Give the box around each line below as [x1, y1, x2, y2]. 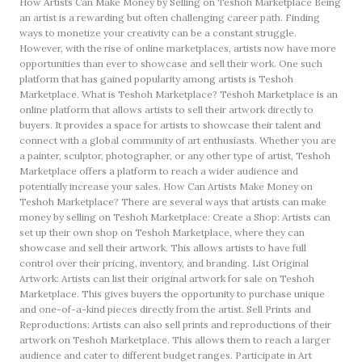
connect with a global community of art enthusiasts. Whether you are [19, 133, 337, 146]
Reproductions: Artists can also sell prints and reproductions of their [19, 318, 332, 330]
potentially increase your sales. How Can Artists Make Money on [19, 179, 314, 192]
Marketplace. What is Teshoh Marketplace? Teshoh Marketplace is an [19, 87, 339, 100]
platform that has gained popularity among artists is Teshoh [19, 72, 294, 85]
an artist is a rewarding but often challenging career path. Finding [19, 11, 321, 23]
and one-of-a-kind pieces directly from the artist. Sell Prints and [19, 302, 312, 315]
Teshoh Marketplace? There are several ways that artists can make [19, 195, 327, 208]
